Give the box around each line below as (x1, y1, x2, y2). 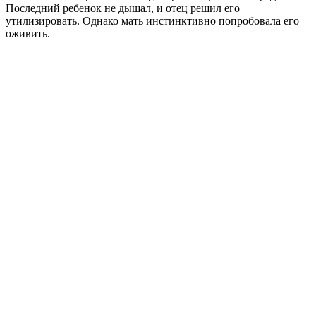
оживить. (6, 27, 50, 39)
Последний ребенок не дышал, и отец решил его (6, 1, 240, 14)
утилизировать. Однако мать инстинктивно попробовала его (6, 14, 299, 27)
